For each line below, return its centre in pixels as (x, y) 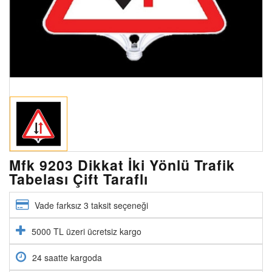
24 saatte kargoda (67, 257)
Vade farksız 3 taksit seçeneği (91, 205)
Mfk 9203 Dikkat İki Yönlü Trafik (122, 165)
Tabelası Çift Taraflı (79, 178)
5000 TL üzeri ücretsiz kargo (87, 231)
